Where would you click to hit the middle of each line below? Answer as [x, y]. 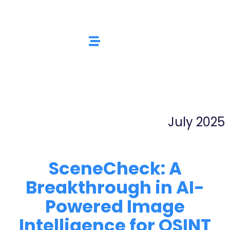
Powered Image [115, 206]
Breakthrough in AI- [115, 187]
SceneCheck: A [115, 168]
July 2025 [196, 122]
